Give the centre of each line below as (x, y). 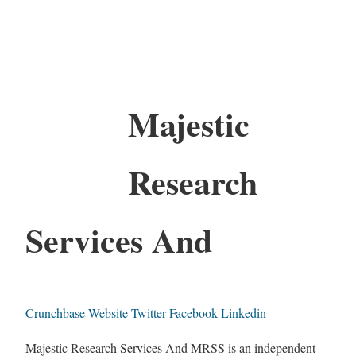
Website (108, 312)
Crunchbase (55, 312)
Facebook (193, 312)
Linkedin (244, 312)
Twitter (149, 312)
